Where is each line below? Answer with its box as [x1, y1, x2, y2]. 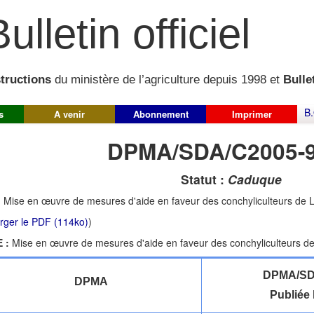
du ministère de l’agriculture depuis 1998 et [51, 73, 283, 87]
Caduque [228, 170, 282, 188]
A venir [54, 107, 85, 121]
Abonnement [132, 107, 189, 121]
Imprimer [231, 107, 272, 121]
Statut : [181, 170, 228, 188]
